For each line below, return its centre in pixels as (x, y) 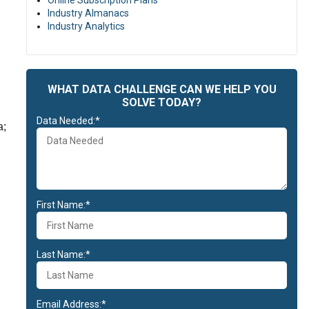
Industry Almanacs (88, 13)
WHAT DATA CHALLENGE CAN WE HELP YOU (162, 89)
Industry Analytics (86, 26)
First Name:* (63, 205)
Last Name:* (63, 255)
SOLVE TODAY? (162, 102)
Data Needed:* (68, 121)
